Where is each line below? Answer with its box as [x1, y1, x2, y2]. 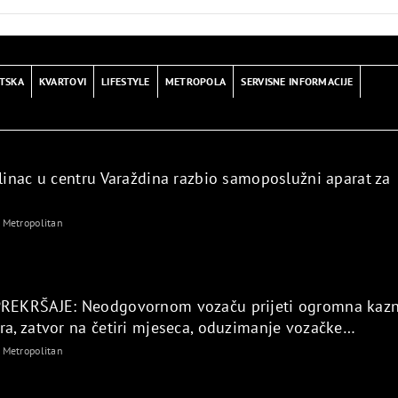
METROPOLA [164, 75, 227, 88]
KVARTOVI [38, 75, 87, 88]
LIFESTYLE [101, 75, 150, 88]
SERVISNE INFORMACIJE [241, 75, 354, 88]
